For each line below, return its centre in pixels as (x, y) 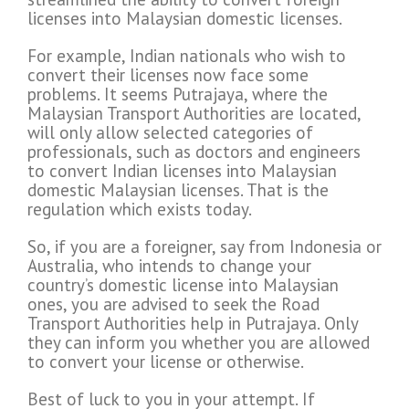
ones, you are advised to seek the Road (173, 304)
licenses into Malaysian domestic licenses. (185, 19)
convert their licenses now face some (168, 75)
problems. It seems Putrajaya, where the (178, 94)
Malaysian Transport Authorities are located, (194, 114)
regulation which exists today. (140, 210)
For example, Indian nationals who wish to (187, 56)
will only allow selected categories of (170, 133)
